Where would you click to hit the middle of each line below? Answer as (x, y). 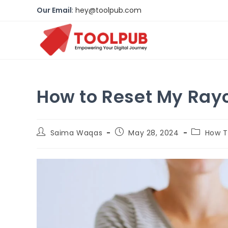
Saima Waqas (76, 133)
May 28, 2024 (154, 133)
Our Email (54, 10)
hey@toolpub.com (108, 10)
